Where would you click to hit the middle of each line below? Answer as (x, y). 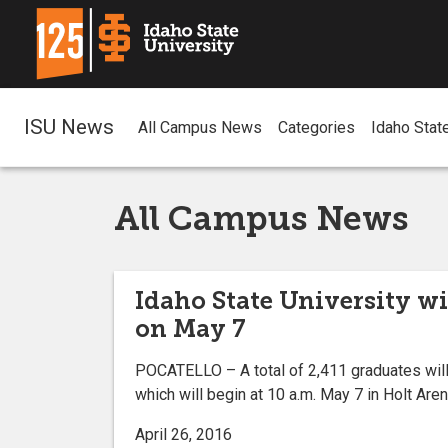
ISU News (69, 126)
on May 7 (190, 328)
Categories (316, 128)
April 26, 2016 (183, 434)
